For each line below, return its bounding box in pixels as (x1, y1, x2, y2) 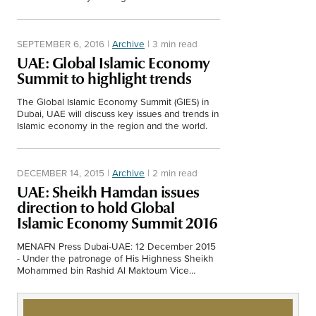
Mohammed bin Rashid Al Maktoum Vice (17, 262, 189, 276)
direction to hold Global (17, 197, 174, 217)
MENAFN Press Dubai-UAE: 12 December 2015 (17, 238, 216, 253)
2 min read (152, 165, 197, 179)
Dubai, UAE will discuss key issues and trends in (17, 106, 219, 120)
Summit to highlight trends (17, 68, 191, 88)
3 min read (152, 36, 197, 50)
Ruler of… (17, 286, 55, 300)
